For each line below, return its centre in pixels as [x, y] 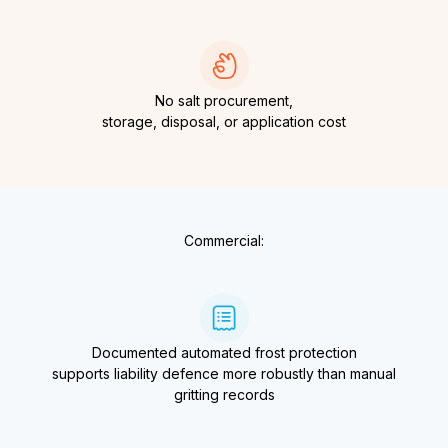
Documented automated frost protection [224, 353]
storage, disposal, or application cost [224, 122]
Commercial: [224, 241]
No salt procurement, [224, 101]
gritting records [224, 395]
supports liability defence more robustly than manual [224, 374]
